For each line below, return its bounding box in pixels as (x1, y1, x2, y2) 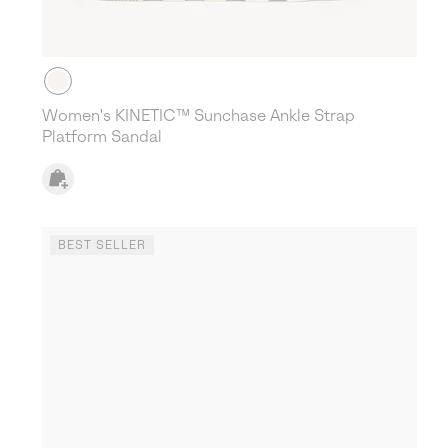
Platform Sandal (41, 128, 162, 145)
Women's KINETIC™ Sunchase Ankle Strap (41, 107, 355, 124)
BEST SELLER (57, 239, 146, 251)
